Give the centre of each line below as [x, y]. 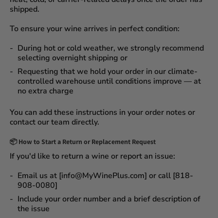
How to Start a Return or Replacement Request [87, 141]
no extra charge [45, 91]
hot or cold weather [79, 48]
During [31, 48]
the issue [34, 209]
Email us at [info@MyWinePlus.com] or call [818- [105, 175]
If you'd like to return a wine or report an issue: [92, 156]
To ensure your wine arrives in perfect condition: [95, 28]
